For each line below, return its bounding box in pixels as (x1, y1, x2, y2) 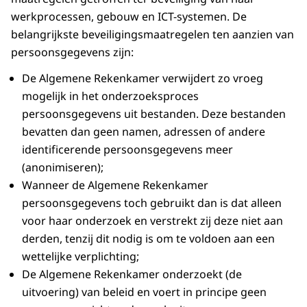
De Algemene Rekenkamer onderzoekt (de (22, 267, 242, 282)
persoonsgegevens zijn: (11, 45, 134, 60)
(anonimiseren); (22, 160, 103, 175)
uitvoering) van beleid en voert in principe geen (22, 284, 267, 300)
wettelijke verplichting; (22, 249, 139, 265)
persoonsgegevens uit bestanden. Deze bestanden (22, 106, 286, 122)
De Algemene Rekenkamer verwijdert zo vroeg (22, 71, 263, 86)
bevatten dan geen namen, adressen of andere (22, 124, 265, 140)
